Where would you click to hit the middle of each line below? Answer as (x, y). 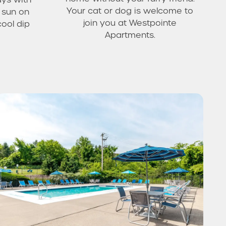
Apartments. (130, 35)
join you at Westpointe (130, 23)
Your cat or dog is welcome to (130, 11)
